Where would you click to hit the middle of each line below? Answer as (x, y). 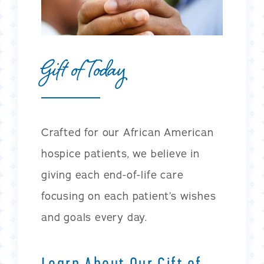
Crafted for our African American (128, 132)
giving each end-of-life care (113, 175)
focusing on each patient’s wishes (129, 196)
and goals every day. (95, 217)
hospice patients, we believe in (121, 154)
